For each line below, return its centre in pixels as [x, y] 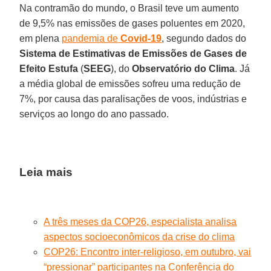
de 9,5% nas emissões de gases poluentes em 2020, [132, 23]
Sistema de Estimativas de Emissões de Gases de [133, 53]
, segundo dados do [204, 38]
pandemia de [90, 38]
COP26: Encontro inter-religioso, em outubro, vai [148, 252]
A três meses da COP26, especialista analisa [140, 221]
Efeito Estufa [49, 68]
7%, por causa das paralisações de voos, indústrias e [133, 99]
